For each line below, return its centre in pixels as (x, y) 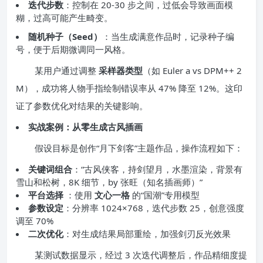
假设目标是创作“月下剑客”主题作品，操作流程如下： (139, 148)
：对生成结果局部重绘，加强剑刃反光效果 (147, 233)
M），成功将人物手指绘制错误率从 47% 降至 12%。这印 (129, 88)
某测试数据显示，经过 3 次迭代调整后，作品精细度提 (141, 254)
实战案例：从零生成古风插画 (85, 127)
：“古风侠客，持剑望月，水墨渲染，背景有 (157, 169)
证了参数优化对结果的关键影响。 (82, 105)
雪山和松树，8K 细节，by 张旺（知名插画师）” (109, 182)
